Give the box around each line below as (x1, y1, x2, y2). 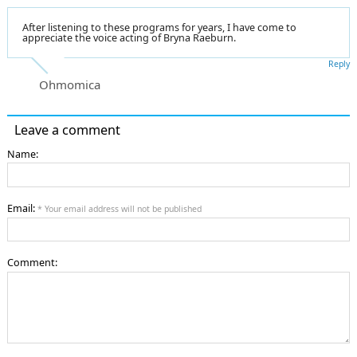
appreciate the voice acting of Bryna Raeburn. (22, 30, 236, 45)
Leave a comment (14, 120, 120, 139)
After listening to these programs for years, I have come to (22, 20, 296, 34)
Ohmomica (39, 76, 100, 92)
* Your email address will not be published (37, 202, 202, 214)
